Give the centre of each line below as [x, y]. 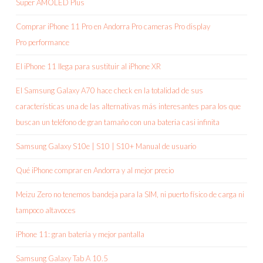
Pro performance [43, 43]
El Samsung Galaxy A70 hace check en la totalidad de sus [109, 91]
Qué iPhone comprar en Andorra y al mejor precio [95, 171]
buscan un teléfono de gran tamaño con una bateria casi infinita [118, 122]
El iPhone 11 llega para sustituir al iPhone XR [88, 67]
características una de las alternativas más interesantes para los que [128, 107]
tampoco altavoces [46, 210]
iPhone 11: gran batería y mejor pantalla [80, 235]
